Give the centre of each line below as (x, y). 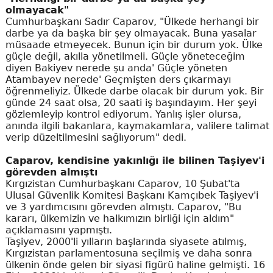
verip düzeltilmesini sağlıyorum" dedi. (96, 137)
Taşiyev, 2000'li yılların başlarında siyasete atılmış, (126, 242)
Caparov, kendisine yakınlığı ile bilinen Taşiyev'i (135, 161)
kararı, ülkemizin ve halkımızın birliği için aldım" (119, 218)
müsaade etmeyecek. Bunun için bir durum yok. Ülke (134, 45)
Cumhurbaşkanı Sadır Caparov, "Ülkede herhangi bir (132, 22)
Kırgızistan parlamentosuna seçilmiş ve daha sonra (129, 253)
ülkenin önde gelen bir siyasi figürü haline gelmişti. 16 (135, 265)
